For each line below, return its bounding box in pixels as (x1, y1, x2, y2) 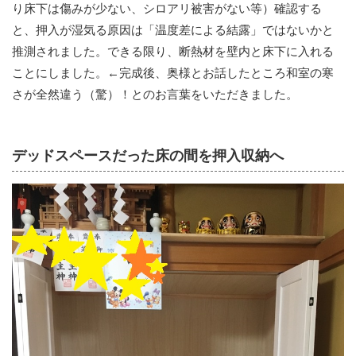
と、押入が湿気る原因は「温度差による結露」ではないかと (12, 24, 334, 37)
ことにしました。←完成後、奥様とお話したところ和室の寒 (12, 67, 334, 80)
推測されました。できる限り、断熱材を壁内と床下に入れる (12, 45, 334, 59)
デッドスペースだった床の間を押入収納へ (12, 148, 284, 164)
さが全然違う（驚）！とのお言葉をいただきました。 (12, 88, 298, 102)
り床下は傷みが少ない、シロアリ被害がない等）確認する (12, 2, 322, 16)
